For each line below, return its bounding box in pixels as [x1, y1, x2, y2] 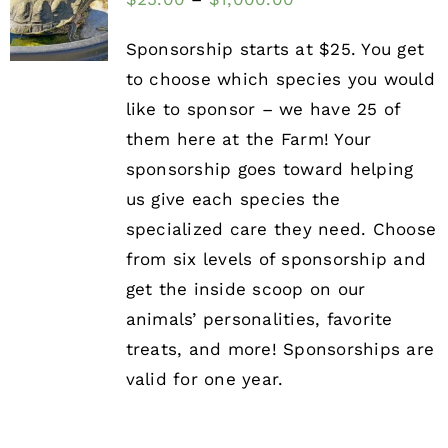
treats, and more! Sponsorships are [125, 339, 435, 360]
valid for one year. [125, 369, 284, 390]
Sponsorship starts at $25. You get [125, 39, 425, 60]
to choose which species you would [125, 69, 435, 90]
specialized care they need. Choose [125, 219, 437, 240]
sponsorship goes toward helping [125, 159, 414, 180]
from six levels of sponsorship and [125, 249, 427, 270]
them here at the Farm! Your [125, 129, 372, 150]
